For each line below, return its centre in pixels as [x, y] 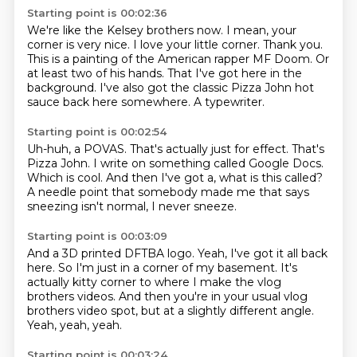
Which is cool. [66, 178]
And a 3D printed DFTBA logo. [112, 253]
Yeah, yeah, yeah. [74, 325]
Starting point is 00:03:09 [97, 236]
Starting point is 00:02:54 [96, 131]
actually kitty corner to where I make [131, 282]
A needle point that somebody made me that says [168, 192]
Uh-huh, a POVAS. [78, 149]
